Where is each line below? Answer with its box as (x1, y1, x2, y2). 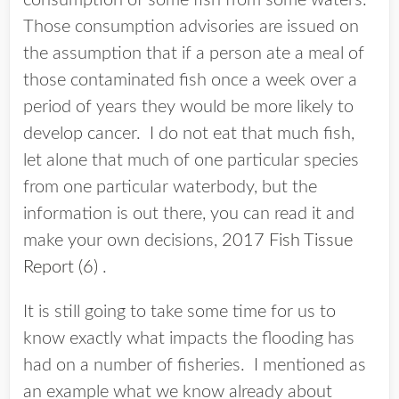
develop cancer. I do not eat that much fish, (23, 125, 354, 143)
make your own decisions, (23, 232, 222, 250)
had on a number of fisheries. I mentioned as (23, 356, 366, 375)
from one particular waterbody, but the (23, 178, 317, 197)
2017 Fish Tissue (222, 232, 353, 250)
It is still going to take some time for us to (23, 303, 336, 322)
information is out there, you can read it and (23, 205, 354, 224)
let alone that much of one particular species (23, 151, 359, 170)
